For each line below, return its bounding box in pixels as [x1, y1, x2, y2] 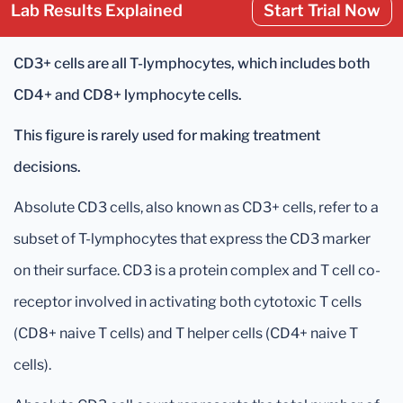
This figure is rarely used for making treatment [13, 127, 320, 144]
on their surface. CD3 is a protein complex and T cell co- [13, 262, 381, 279]
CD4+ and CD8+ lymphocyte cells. [13, 86, 242, 103]
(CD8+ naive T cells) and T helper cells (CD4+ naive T [13, 325, 358, 342]
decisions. [13, 158, 81, 175]
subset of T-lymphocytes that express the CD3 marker [13, 230, 371, 247]
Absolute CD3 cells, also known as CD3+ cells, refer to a [13, 199, 379, 216]
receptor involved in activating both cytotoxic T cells [13, 293, 362, 310]
